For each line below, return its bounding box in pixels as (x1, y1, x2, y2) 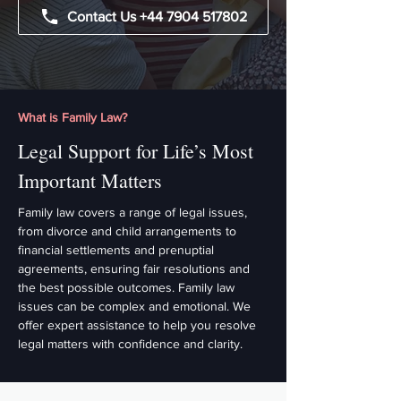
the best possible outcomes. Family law (18, 280, 235, 294)
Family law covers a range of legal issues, (18, 205, 247, 219)
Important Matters (18, 167, 162, 193)
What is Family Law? (18, 110, 127, 124)
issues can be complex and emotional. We (18, 299, 251, 313)
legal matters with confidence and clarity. (18, 337, 243, 351)
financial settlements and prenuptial (18, 243, 214, 257)
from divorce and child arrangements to (18, 224, 236, 238)
